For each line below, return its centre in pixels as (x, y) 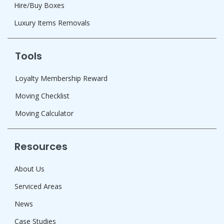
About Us (29, 169)
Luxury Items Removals (52, 23)
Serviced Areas (38, 186)
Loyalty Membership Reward (61, 78)
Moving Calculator (44, 113)
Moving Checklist (42, 96)
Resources (41, 147)
